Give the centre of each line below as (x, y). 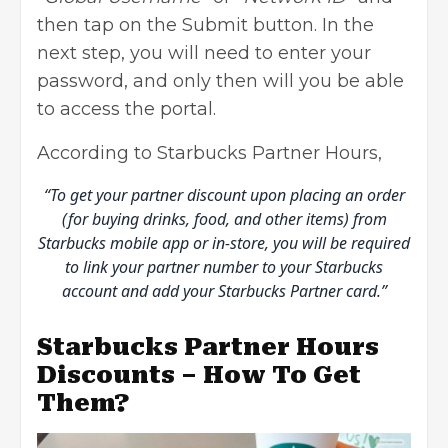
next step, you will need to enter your (204, 53)
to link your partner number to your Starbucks (224, 267)
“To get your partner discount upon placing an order (224, 195)
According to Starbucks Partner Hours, (209, 153)
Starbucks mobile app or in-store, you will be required (224, 243)
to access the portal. (126, 109)
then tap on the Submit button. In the (205, 25)
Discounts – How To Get (199, 375)
